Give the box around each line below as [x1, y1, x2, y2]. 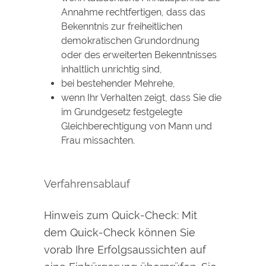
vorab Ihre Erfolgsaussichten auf [44, 243, 206, 256]
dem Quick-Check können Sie [44, 226, 195, 239]
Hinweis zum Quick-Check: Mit [44, 208, 197, 221]
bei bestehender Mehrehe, [61, 78, 175, 90]
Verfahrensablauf [44, 178, 130, 191]
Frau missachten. [61, 135, 135, 147]
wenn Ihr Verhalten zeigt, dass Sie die [61, 92, 221, 104]
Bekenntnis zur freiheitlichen [61, 21, 182, 33]
